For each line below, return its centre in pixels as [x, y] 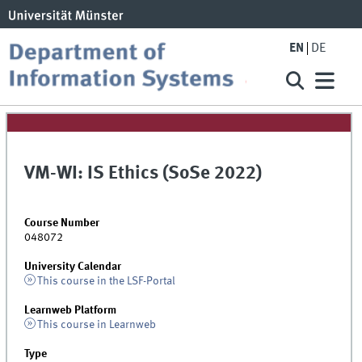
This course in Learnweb [96, 324]
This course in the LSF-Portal [106, 281]
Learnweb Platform [71, 310]
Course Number [62, 223]
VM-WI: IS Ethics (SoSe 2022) [143, 174]
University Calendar [73, 266]
